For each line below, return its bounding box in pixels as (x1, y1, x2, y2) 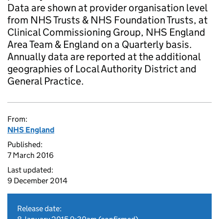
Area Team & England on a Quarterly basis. (7, 38, 192, 51)
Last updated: (7, 165, 53, 175)
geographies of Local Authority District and (7, 63, 197, 75)
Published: (7, 140, 43, 149)
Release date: (17, 204, 62, 213)
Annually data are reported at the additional (7, 50, 200, 63)
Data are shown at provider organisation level (7, 1, 207, 14)
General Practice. (7, 75, 84, 88)
